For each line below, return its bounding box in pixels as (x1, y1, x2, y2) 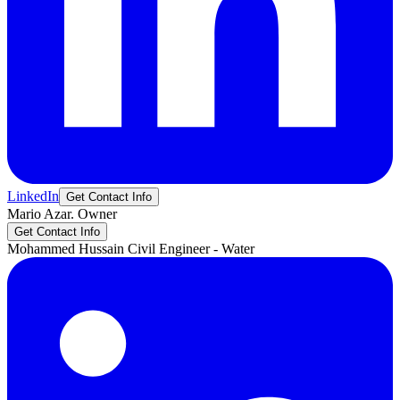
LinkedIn (7, 187, 59, 204)
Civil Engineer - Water (128, 240, 254, 256)
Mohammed (7, 240, 75, 256)
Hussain (79, 240, 124, 256)
